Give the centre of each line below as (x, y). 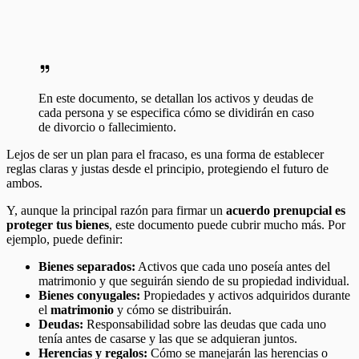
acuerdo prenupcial (279, 210)
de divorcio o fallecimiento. (107, 127)
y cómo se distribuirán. (173, 309)
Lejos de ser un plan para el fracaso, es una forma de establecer (165, 154)
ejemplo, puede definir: (65, 239)
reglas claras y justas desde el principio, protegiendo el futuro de (167, 168)
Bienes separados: (87, 266)
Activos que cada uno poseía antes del (233, 266)
